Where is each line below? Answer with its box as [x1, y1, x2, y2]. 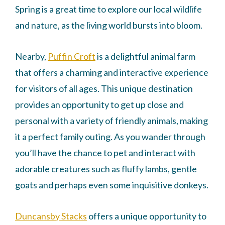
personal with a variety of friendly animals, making [15, 115, 208, 127]
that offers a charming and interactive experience [15, 67, 208, 78]
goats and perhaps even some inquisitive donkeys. [15, 179, 208, 191]
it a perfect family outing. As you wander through [15, 131, 205, 143]
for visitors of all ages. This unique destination [15, 83, 193, 94]
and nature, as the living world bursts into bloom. [15, 20, 202, 31]
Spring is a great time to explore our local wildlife [15, 4, 202, 15]
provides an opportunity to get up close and [15, 99, 184, 110]
